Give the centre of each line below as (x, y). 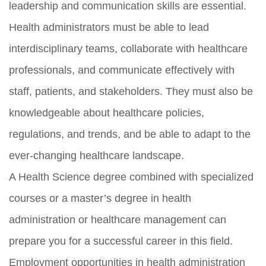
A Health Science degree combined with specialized (131, 177)
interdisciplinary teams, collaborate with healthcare (128, 48)
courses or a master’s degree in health (100, 198)
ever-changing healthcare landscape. (96, 155)
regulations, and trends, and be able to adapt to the (130, 134)
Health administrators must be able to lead (109, 27)
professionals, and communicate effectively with (122, 70)
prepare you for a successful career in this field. (121, 241)
